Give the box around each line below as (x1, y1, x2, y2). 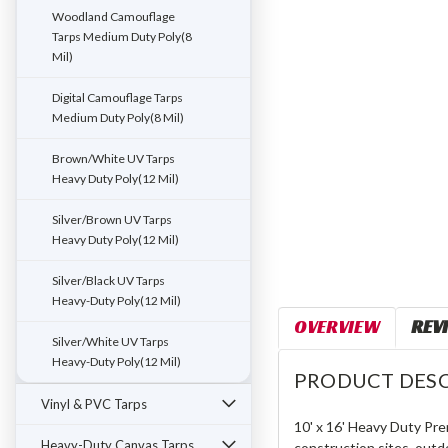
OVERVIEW (293, 315, 380, 339)
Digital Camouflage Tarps (52, 90, 183, 105)
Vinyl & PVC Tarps (41, 396, 147, 412)
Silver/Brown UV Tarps (52, 212, 172, 227)
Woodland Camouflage (52, 9, 175, 24)
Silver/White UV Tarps (52, 334, 169, 349)
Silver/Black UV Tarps (52, 273, 165, 288)
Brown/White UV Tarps (52, 151, 175, 166)
